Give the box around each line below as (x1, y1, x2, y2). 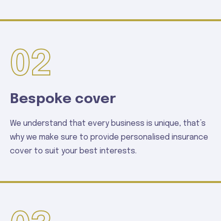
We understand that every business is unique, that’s (10, 119, 206, 128)
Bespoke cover (10, 92, 116, 107)
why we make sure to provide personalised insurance (10, 133, 208, 142)
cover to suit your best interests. (10, 147, 137, 155)
